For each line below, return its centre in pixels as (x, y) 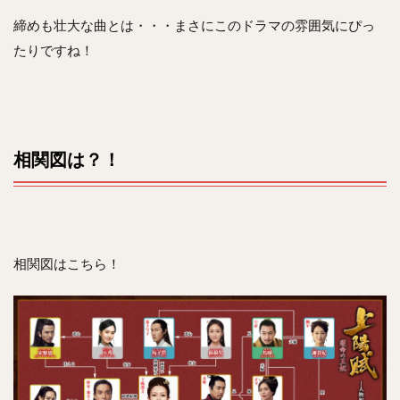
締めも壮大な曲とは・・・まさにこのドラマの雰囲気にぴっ (194, 25)
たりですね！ (54, 50)
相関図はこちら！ (67, 264)
